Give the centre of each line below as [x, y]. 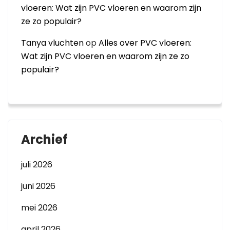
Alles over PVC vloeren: [145, 43]
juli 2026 [37, 165]
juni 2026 [38, 186]
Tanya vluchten [52, 43]
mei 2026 [39, 208]
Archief [44, 139]
